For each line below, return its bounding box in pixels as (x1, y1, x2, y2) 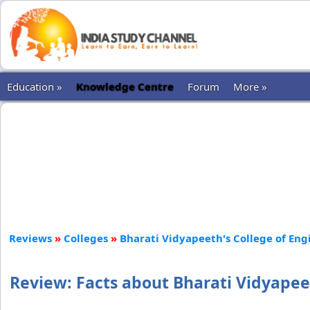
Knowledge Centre (76, 80, 174, 93)
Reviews (9, 231, 52, 245)
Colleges (64, 231, 108, 245)
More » (233, 80, 267, 93)
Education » (7, 80, 62, 93)
